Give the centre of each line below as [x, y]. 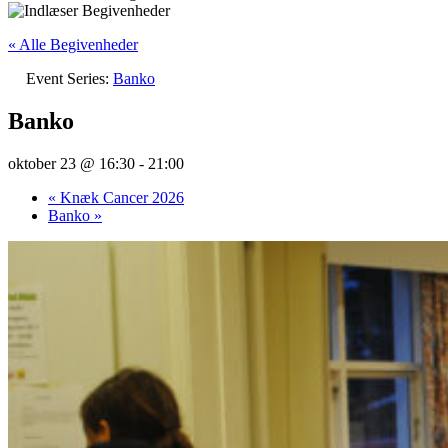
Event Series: [69, 78]
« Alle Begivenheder [73, 44]
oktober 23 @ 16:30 [71, 163]
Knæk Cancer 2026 [120, 197]
